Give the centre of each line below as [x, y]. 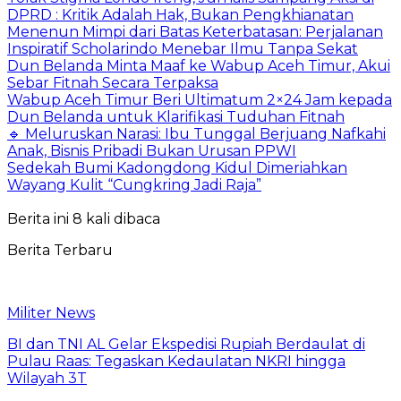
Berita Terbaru [60, 251]
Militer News [51, 313]
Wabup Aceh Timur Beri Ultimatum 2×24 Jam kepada [200, 100]
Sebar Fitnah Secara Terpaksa [113, 83]
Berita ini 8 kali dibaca [84, 219]
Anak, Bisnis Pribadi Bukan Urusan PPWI [152, 151]
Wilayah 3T [47, 379]
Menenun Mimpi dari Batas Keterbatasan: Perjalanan [195, 32]
